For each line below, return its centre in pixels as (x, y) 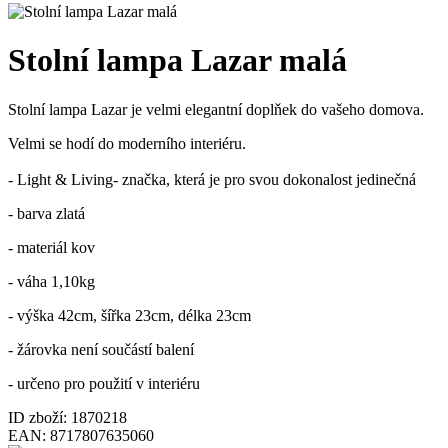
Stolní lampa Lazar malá (177, 60)
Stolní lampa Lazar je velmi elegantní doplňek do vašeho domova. (216, 109)
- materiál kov (53, 247)
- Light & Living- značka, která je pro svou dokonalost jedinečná (212, 179)
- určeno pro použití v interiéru (106, 383)
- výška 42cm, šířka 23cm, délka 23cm (129, 315)
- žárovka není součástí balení (103, 349)
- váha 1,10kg (51, 281)
